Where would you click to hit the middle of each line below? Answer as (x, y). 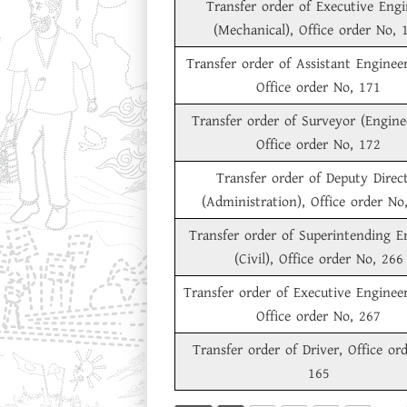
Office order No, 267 (318, 316)
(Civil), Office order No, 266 (318, 259)
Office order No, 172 (318, 144)
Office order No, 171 (318, 87)
